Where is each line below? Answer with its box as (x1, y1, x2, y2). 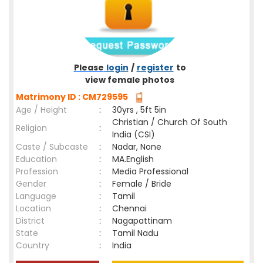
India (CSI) (112, 129, 155, 140)
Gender (16, 178, 46, 190)
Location (16, 203, 51, 214)
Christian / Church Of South (112, 116, 227, 128)
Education (16, 153, 57, 165)
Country (16, 240, 49, 251)
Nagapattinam (112, 215, 177, 227)
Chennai (112, 203, 151, 214)
